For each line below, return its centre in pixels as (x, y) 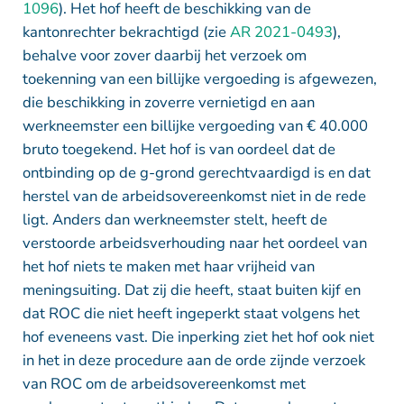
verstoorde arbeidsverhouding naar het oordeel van (194, 243)
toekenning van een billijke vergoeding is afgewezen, (199, 78)
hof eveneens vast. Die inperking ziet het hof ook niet (198, 336)
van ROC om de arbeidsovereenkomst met (164, 383)
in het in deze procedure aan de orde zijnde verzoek (193, 360)
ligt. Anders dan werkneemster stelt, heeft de (174, 219)
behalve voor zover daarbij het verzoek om (164, 55)
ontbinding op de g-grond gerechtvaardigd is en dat (196, 172)
